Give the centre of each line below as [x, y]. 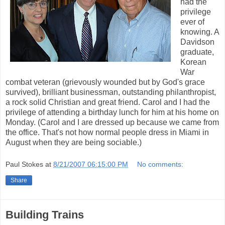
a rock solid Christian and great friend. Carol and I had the [108, 102]
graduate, [197, 52]
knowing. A [200, 32]
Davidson [197, 42]
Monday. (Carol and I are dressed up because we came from [112, 123]
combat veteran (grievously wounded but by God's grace [105, 82]
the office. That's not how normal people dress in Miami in [107, 133]
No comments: [160, 164]
